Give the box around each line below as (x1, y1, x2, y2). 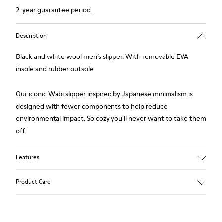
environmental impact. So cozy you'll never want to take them (16, 113, 206, 123)
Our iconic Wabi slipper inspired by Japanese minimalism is (16, 88, 193, 99)
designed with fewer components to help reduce (16, 101, 167, 111)
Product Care (16, 177, 51, 186)
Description (16, 31, 47, 40)
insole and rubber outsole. (16, 63, 95, 74)
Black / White (16, 204, 57, 215)
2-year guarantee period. (16, 4, 92, 15)
